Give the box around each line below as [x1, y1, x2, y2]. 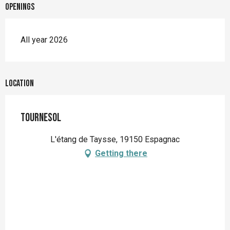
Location [5, 78, 34, 89]
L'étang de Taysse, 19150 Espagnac [50, 134, 180, 144]
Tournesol [21, 110, 61, 125]
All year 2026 [21, 34, 68, 45]
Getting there [95, 148, 147, 158]
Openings [5, 1, 34, 12]
